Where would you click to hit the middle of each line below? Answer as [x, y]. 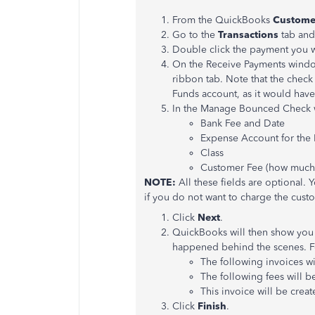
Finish [212, 306]
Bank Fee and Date [243, 123]
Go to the [195, 35]
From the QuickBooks [223, 20]
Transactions [250, 35]
